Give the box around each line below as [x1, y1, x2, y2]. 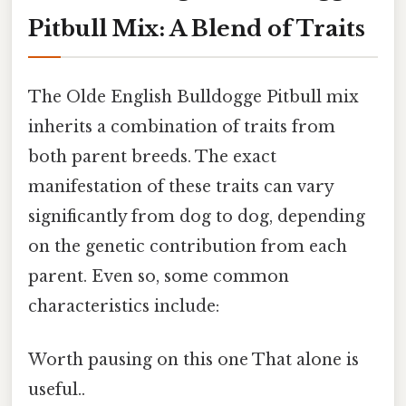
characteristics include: [28, 295, 219, 316]
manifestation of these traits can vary [28, 176, 333, 197]
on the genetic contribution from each [28, 236, 347, 256]
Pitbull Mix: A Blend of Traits [28, 15, 365, 43]
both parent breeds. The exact [28, 146, 276, 167]
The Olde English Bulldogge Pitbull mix [28, 86, 359, 107]
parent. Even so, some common [28, 266, 289, 286]
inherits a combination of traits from [28, 116, 335, 137]
